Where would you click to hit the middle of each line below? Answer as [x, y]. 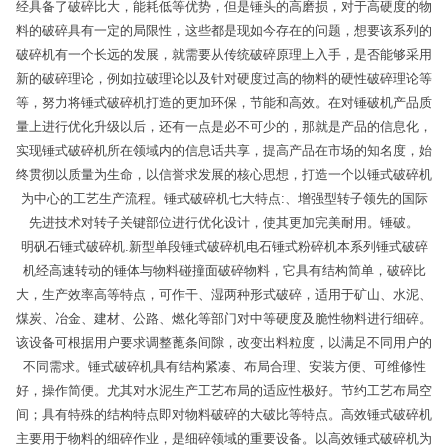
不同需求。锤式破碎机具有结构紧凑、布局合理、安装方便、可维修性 [224, 367]
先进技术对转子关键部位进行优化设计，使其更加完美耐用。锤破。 [224, 223]
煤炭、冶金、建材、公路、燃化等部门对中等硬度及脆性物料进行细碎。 [224, 319]
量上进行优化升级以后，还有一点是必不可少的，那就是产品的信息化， [224, 127]
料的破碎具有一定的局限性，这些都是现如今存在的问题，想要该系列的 [224, 31]
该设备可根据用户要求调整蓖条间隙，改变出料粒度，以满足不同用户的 [224, 343]
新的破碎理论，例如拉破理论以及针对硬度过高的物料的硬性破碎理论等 [224, 79]
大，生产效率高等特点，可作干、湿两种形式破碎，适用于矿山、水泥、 [224, 295]
